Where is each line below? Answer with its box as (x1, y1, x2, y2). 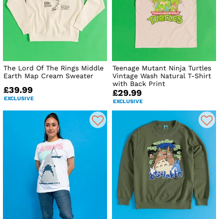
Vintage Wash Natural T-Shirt (112, 72, 212, 80)
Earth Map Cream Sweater (3, 72, 93, 80)
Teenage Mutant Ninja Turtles (112, 64, 212, 72)
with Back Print (112, 80, 166, 88)
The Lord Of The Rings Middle (3, 64, 104, 72)
